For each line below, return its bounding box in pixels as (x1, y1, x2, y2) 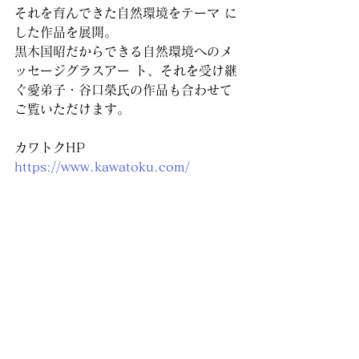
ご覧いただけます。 (14, 103, 130, 115)
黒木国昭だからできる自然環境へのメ (14, 45, 232, 58)
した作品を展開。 (14, 26, 117, 38)
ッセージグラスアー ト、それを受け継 (14, 64, 237, 77)
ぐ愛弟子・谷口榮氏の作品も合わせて (14, 83, 232, 96)
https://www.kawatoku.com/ (14, 160, 190, 173)
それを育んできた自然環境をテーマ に (14, 6, 237, 19)
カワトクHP (14, 141, 85, 154)
